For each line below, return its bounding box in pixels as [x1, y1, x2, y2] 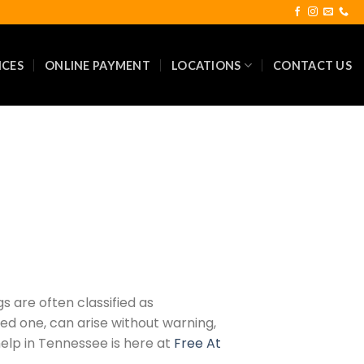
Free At [173, 333, 221, 353]
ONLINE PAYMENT [44, 58, 151, 72]
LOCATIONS [171, 58, 241, 72]
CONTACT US [273, 58, 352, 72]
